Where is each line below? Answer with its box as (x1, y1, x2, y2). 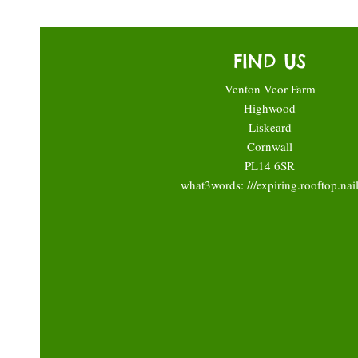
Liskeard (248, 118, 292, 135)
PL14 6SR (245, 157, 295, 173)
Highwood (244, 99, 296, 116)
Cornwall (247, 137, 292, 154)
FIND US (233, 48, 306, 73)
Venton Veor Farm (224, 80, 316, 97)
